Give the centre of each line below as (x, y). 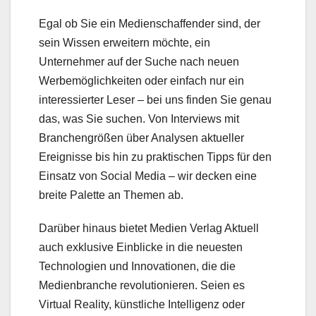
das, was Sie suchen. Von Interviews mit (139, 119)
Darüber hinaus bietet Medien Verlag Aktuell (149, 229)
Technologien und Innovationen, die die (137, 267)
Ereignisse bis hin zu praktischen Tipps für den (155, 157)
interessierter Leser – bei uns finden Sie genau (155, 100)
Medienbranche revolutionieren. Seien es (142, 286)
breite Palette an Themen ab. (111, 195)
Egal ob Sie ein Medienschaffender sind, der (150, 24)
